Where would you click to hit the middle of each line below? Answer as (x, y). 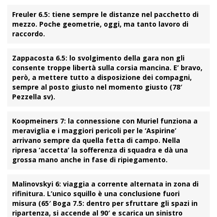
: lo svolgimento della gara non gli (125, 58)
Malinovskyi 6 (36, 184)
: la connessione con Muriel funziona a (131, 121)
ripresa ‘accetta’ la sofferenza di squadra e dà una (100, 150)
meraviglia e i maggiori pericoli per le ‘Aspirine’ (94, 131)
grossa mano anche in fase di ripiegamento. (90, 160)
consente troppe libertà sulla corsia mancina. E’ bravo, (107, 68)
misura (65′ (32, 203)
